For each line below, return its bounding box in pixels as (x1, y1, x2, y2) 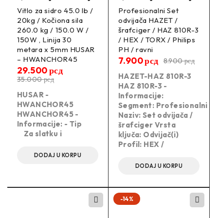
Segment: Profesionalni (118, 101, 208, 110)
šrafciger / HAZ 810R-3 (118, 25, 199, 35)
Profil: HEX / (118, 140, 164, 149)
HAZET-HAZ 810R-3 (118, 72, 192, 81)
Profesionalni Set (118, 6, 179, 16)
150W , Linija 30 (17, 35, 72, 45)
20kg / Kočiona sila (17, 16, 83, 25)
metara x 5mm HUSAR (17, 45, 95, 54)
